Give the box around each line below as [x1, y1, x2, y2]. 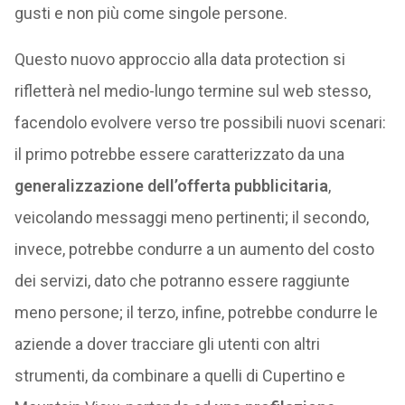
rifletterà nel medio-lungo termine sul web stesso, [14, 81, 371, 100]
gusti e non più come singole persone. [14, 4, 287, 23]
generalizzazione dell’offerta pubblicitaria [14, 176, 328, 195]
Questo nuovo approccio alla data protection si [14, 50, 345, 69]
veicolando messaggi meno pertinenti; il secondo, [14, 208, 369, 227]
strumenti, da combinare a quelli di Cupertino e [14, 366, 345, 385]
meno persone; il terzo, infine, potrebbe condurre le [14, 303, 378, 322]
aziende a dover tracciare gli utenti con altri [14, 334, 320, 353]
